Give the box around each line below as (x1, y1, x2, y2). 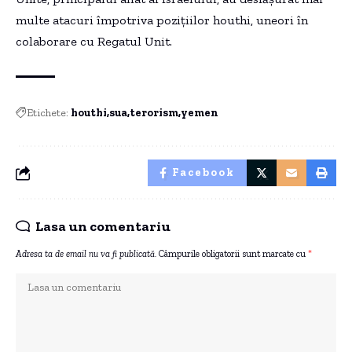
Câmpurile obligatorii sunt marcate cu (159, 247, 308, 259)
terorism (130, 105, 178, 119)
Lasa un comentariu (35, 217, 170, 235)
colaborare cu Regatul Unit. (16, 33, 172, 49)
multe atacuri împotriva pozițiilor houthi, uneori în (16, 12, 308, 27)
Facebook (171, 165, 235, 179)
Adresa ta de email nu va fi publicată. (16, 247, 156, 259)
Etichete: (27, 105, 68, 119)
